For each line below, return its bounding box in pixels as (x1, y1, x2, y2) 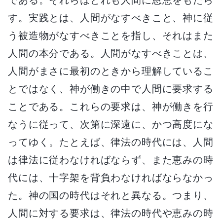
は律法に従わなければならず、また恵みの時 (8, 153, 213, 166)
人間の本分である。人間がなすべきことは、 (8, 47, 213, 59)
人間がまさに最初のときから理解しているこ (8, 65, 213, 77)
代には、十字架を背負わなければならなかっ (8, 171, 213, 184)
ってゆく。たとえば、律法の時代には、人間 (8, 136, 213, 148)
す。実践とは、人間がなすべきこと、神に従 (8, 11, 213, 24)
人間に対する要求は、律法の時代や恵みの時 (8, 207, 213, 219)
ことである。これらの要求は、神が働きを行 (8, 100, 213, 112)
